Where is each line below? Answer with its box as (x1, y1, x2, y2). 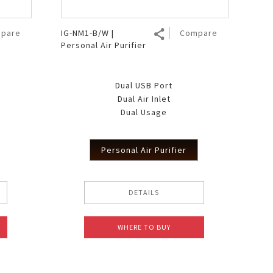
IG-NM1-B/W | (60, 27, 114, 38)
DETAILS (129, 187, 160, 197)
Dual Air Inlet (117, 93, 171, 104)
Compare (179, 27, 218, 38)
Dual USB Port (115, 79, 173, 91)
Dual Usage (121, 106, 168, 118)
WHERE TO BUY (117, 222, 171, 232)
